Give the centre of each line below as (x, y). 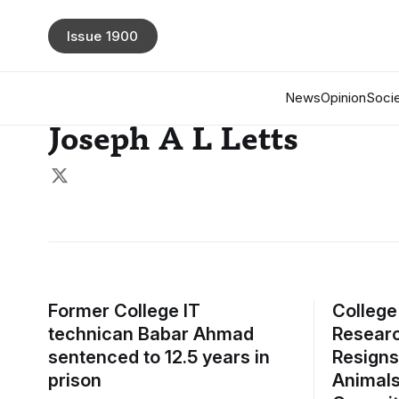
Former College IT (124, 311)
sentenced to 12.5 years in (159, 357)
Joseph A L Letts (173, 142)
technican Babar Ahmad (151, 334)
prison (74, 380)
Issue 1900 (102, 36)
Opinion (343, 98)
